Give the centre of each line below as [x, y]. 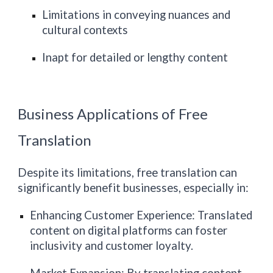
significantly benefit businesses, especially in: [133, 188]
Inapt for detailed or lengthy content [135, 57]
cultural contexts [85, 30]
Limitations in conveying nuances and [136, 15]
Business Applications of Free [113, 114]
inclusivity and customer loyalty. [112, 246]
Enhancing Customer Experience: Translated [141, 215]
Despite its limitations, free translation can [128, 172]
